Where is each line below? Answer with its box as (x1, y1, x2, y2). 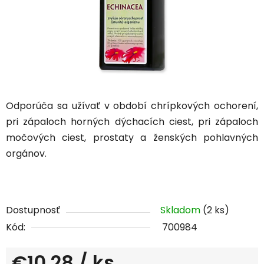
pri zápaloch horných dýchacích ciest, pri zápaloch (6, 115, 258, 129)
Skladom (160, 203, 203, 217)
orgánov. (6, 147, 47, 161)
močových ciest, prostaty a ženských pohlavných (6, 131, 258, 145)
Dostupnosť (6, 203, 60, 217)
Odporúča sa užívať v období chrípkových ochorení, (6, 99, 258, 113)
